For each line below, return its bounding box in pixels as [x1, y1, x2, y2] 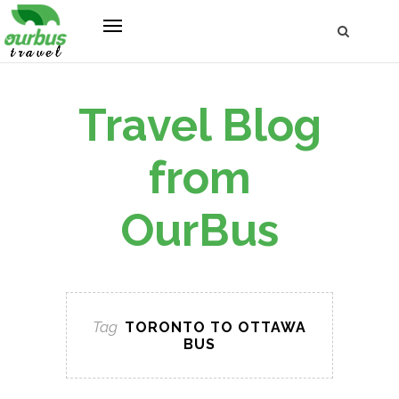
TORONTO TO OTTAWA [125, 319, 306, 336]
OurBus [120, 204, 279, 256]
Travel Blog [77, 99, 322, 151]
